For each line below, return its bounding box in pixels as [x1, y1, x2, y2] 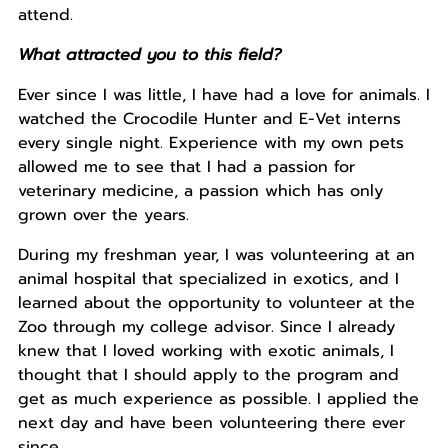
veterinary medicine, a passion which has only [17, 179, 383, 204]
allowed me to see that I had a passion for [17, 155, 355, 180]
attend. [17, 3, 73, 28]
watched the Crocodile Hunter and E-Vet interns [17, 107, 401, 132]
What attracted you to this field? [17, 43, 281, 68]
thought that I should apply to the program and [17, 363, 399, 388]
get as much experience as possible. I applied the [17, 387, 419, 412]
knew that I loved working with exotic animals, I [17, 339, 394, 364]
